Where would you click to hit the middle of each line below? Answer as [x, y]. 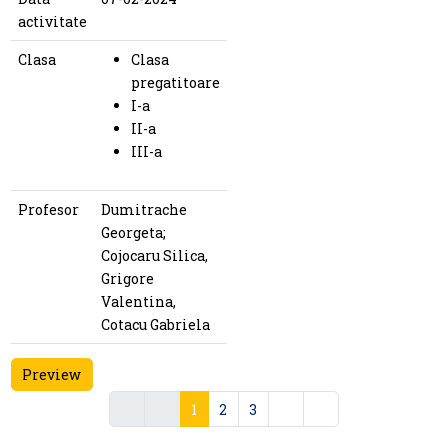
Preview [51, 375]
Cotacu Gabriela [155, 324]
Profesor [48, 209]
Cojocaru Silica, [154, 255]
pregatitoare [175, 82]
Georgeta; [133, 232]
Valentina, [138, 301]
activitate [52, 21]
